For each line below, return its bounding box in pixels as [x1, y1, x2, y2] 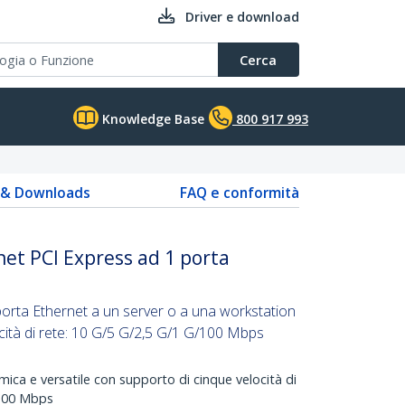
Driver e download [185, 8, 299, 25]
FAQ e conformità [180, 183, 299, 202]
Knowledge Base [99, 110, 204, 127]
